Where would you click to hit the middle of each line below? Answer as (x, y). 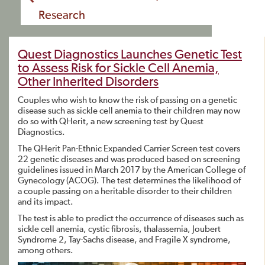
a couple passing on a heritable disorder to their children (125, 191)
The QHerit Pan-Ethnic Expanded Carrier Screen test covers (129, 149)
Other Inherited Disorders (88, 82)
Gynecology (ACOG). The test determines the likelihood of (129, 181)
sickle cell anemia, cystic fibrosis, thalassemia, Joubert (119, 229)
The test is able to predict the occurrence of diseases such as (131, 219)
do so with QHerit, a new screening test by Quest (111, 122)
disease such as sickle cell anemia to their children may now (129, 111)
